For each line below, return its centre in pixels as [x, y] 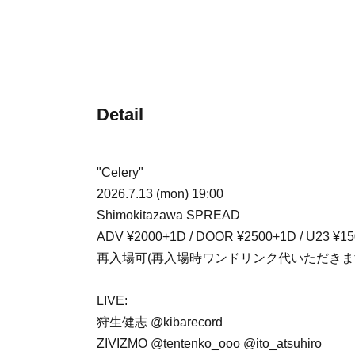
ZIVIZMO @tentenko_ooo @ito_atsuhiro [209, 343]
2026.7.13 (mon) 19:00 [160, 193]
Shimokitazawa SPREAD [168, 215]
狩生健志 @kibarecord [160, 322]
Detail [120, 114]
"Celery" [120, 172]
